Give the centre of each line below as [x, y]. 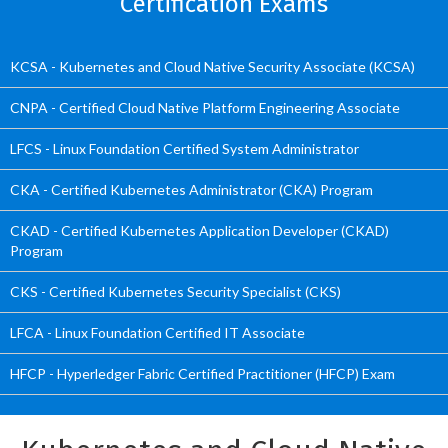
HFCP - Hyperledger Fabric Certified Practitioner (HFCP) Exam [202, 373]
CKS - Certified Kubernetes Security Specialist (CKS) [175, 291]
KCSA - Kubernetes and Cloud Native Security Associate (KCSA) [212, 66]
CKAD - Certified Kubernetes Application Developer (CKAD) [199, 230]
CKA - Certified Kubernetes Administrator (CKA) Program [191, 189]
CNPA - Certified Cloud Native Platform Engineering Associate [205, 107]
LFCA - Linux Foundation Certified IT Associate [157, 332]
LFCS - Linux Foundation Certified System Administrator [184, 148]
